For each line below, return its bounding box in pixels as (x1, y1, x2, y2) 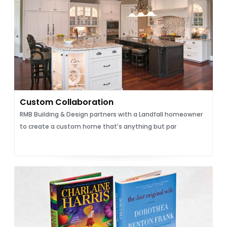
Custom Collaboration (19, 96, 113, 108)
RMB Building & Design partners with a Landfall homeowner (19, 110, 203, 119)
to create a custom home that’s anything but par (19, 122, 176, 131)
